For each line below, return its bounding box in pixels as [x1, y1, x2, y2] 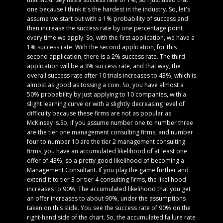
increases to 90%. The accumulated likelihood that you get [27, 185, 191, 193]
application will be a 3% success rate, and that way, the [27, 62, 181, 70]
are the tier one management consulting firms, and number [27, 128, 193, 136]
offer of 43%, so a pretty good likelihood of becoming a [27, 156, 184, 165]
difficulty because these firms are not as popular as [27, 109, 171, 117]
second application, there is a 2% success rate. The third [27, 52, 185, 61]
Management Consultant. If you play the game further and [27, 166, 189, 174]
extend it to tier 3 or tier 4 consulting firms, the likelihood [27, 175, 186, 184]
